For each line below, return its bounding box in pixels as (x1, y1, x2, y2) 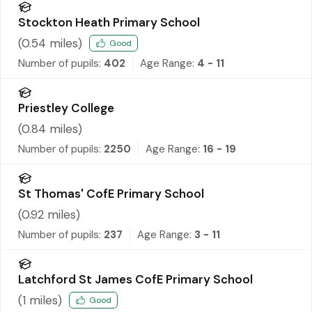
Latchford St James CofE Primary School (18, 271, 253, 287)
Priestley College (18, 100, 114, 116)
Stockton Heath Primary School (18, 14, 200, 30)
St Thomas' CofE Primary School (18, 185, 204, 201)
